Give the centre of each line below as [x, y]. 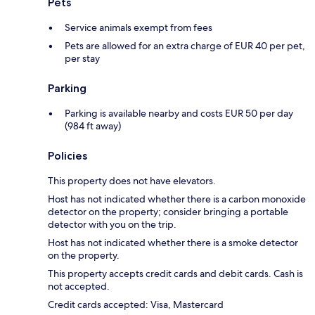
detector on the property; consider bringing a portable [168, 212]
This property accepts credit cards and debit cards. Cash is [175, 274]
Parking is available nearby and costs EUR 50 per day [179, 114]
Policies [67, 156]
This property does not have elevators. [132, 181]
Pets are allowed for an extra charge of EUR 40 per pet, [185, 46]
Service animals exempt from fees [139, 28]
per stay [82, 59]
